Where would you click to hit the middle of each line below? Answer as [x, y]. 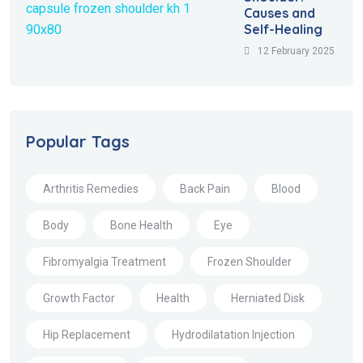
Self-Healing [283, 30]
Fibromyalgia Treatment [105, 261]
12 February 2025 [296, 51]
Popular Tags [78, 141]
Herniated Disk [268, 298]
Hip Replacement [87, 334]
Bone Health [141, 225]
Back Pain [205, 188]
